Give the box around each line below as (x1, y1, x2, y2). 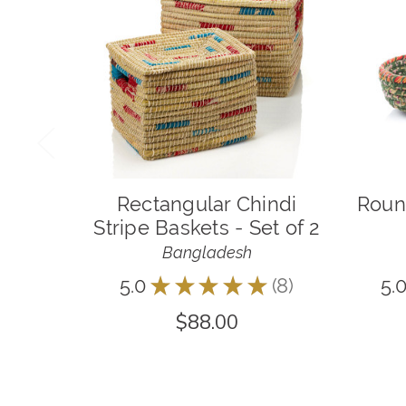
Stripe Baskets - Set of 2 (93, 215, 320, 239)
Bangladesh (161, 242, 252, 262)
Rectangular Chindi (116, 191, 297, 216)
